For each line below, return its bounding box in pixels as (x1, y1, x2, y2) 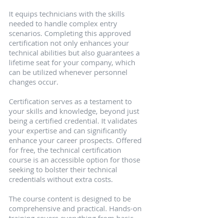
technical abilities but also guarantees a (9, 48, 142, 58)
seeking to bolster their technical (9, 164, 119, 175)
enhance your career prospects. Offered (9, 135, 144, 145)
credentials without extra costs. (9, 174, 113, 184)
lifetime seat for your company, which (9, 57, 137, 68)
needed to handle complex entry (9, 18, 119, 29)
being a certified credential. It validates (9, 116, 139, 126)
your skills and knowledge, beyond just (9, 106, 141, 116)
